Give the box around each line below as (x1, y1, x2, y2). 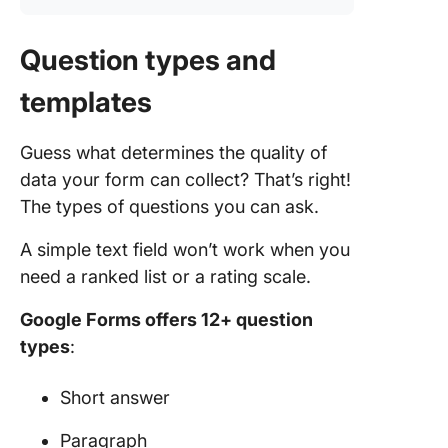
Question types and (20, 43, 276, 77)
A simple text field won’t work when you (20, 239, 350, 260)
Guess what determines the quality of (20, 142, 327, 163)
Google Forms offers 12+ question (20, 309, 313, 330)
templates (20, 85, 152, 119)
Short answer (60, 387, 170, 408)
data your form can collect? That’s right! (20, 169, 351, 190)
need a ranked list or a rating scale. (20, 266, 311, 287)
